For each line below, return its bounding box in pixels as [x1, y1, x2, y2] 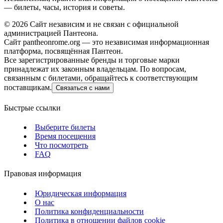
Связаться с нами [56, 84, 110, 92]
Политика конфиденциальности [35, 207, 144, 216]
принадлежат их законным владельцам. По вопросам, [4, 64, 186, 73]
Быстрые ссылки [4, 103, 61, 112]
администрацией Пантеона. [4, 28, 98, 37]
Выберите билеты [35, 123, 96, 132]
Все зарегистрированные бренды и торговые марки [4, 55, 180, 64]
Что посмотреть [35, 141, 88, 150]
